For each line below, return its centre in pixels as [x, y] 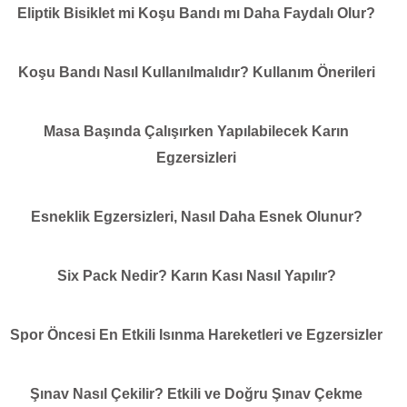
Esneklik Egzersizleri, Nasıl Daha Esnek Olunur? [196, 216]
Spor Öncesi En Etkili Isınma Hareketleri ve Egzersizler [196, 334]
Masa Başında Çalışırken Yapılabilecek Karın [196, 131]
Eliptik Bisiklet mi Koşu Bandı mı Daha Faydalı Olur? [196, 13]
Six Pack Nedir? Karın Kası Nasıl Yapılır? [196, 275]
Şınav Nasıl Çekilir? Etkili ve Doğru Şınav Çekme [196, 393]
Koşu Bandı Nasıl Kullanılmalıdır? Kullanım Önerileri [196, 72]
